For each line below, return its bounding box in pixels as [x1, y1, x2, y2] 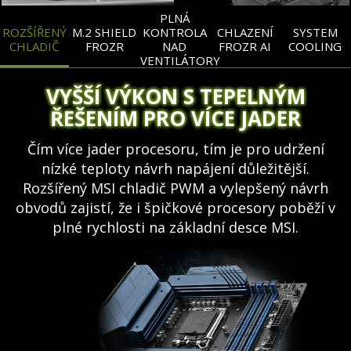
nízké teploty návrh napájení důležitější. [42, 159, 309, 179]
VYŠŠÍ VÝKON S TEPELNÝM [45, 81, 306, 110]
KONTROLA [142, 24, 207, 41]
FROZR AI [219, 38, 272, 55]
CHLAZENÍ [216, 24, 273, 41]
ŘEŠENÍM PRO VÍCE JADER [50, 103, 301, 132]
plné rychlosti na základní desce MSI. [52, 218, 299, 237]
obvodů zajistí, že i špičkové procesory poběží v [16, 198, 335, 218]
